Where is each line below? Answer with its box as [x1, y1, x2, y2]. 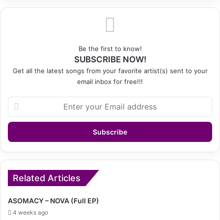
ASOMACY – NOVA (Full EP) [8, 196, 99, 205]
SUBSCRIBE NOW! [74, 54, 146, 64]
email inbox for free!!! [77, 77, 143, 85]
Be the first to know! [78, 44, 142, 53]
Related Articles [13, 172, 81, 183]
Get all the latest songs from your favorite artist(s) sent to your [12, 66, 208, 75]
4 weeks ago [13, 208, 48, 216]
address [7, 128, 32, 136]
